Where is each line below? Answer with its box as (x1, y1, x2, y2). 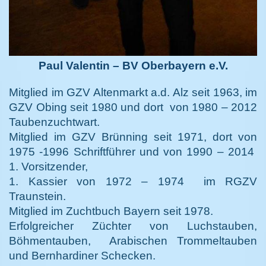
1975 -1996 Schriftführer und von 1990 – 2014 (9, 145, 257, 159)
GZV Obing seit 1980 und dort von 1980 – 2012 (9, 101, 257, 114)
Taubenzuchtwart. (9, 116, 100, 129)
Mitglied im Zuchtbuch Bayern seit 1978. (9, 205, 213, 218)
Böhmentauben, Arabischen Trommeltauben (9, 235, 257, 248)
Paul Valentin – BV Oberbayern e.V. (38, 59, 228, 72)
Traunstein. (9, 190, 66, 203)
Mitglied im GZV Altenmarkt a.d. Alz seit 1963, (9, 86, 245, 99)
